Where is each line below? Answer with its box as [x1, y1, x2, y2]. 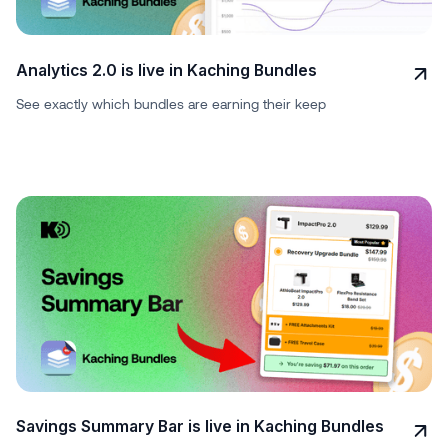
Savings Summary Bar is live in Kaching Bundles [15, 417, 384, 437]
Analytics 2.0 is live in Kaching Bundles [15, 60, 317, 80]
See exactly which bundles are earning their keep [15, 95, 326, 113]
